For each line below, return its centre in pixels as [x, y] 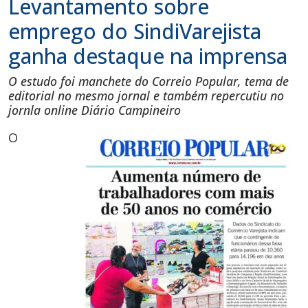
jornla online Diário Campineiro [95, 110]
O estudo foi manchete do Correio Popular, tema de [148, 81]
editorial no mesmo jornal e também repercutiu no [146, 96]
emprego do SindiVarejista [135, 32]
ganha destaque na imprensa [148, 56]
